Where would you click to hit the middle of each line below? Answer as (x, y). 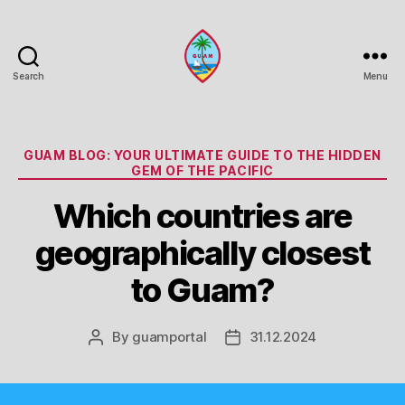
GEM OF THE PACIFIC (202, 170)
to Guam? (202, 290)
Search (28, 76)
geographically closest (202, 253)
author (116, 357)
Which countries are (202, 216)
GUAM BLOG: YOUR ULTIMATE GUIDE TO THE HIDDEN (202, 155)
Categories (242, 151)
